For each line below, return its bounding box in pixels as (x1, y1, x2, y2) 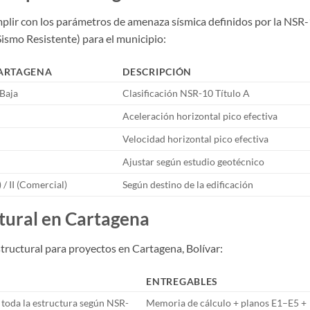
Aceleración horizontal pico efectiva (122, 110, 278, 122)
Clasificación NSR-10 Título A (122, 87, 250, 100)
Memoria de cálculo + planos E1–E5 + (146, 296, 307, 309)
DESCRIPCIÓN (122, 66, 192, 78)
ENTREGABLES (146, 275, 219, 287)
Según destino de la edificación (122, 179, 254, 191)
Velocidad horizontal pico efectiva (122, 133, 269, 145)
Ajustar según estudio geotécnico (122, 156, 265, 168)
